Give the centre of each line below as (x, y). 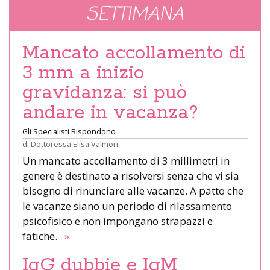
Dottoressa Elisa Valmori (74, 144)
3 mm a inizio (83, 73)
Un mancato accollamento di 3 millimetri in (126, 161)
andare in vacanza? (110, 113)
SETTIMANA (135, 15)
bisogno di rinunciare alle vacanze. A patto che (133, 191)
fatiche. (42, 236)
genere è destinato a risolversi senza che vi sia (131, 176)
